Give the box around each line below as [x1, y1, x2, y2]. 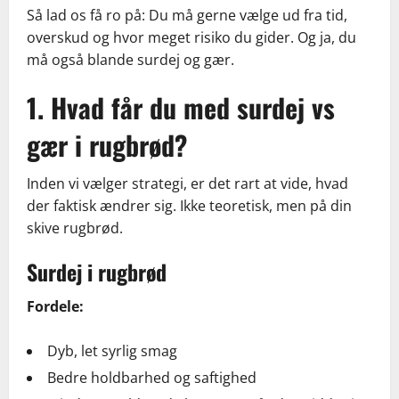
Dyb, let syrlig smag [47, 341, 177, 362]
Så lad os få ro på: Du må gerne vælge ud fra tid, [27, 5, 347, 26]
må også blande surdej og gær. [27, 50, 234, 70]
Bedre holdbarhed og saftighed [47, 368, 256, 388]
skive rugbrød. [27, 218, 123, 239]
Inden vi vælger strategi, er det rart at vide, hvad [27, 174, 348, 194]
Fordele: [27, 297, 84, 317]
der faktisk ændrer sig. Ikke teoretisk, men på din [27, 196, 352, 216]
